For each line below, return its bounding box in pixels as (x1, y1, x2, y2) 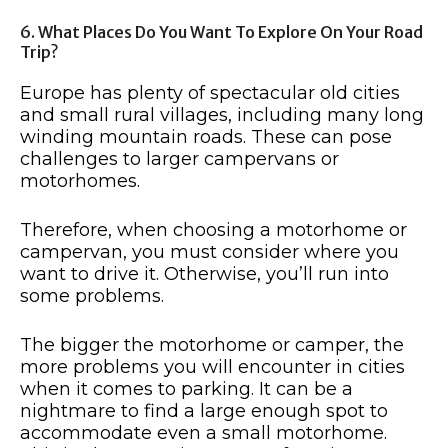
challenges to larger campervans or (20, 148, 339, 171)
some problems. (20, 285, 164, 308)
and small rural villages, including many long (20, 104, 424, 127)
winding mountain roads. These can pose (20, 126, 392, 149)
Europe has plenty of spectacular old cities (20, 82, 400, 105)
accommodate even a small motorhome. (20, 422, 387, 445)
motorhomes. (20, 170, 140, 193)
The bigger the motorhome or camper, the (20, 334, 404, 357)
